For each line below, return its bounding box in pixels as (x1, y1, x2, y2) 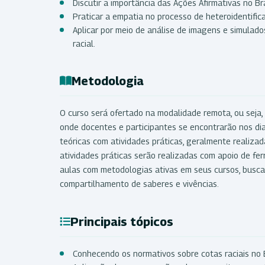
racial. (73, 38, 95, 49)
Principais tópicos (70, 214, 173, 229)
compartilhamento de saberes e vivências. (60, 178, 219, 189)
